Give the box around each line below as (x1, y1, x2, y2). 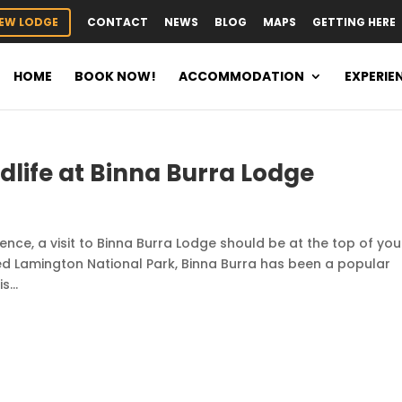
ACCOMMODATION (179, 67, 304, 85)
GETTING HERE (312, 14, 396, 30)
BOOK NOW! (74, 67, 156, 85)
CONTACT (87, 14, 148, 30)
